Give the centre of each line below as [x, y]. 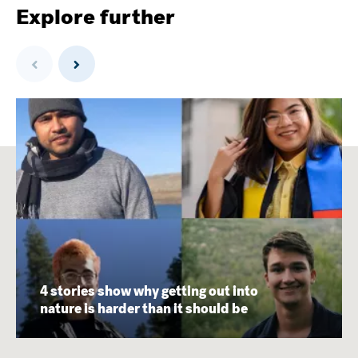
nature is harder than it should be [144, 309]
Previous [55, 50]
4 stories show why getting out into [149, 292]
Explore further [95, 17]
